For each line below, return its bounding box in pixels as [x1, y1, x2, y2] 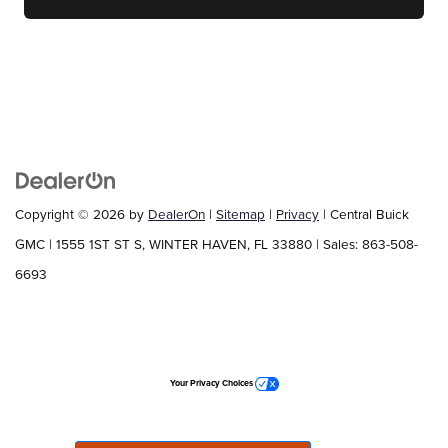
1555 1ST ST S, [52, 234, 145, 254]
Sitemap [216, 204, 265, 224]
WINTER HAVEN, [145, 234, 250, 254]
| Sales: [312, 234, 362, 254]
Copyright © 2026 [15, 204, 129, 224]
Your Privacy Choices [169, 376, 255, 390]
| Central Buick [319, 204, 409, 224]
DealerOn [148, 204, 205, 224]
